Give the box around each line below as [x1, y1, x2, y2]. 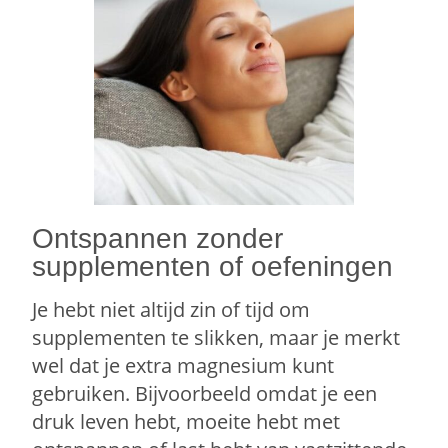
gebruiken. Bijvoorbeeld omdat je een [32, 379, 378, 407]
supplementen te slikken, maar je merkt [32, 323, 401, 351]
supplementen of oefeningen [32, 250, 394, 282]
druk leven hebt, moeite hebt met [32, 407, 341, 435]
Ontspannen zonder [32, 222, 284, 254]
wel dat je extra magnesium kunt [32, 351, 335, 379]
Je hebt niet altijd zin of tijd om [32, 295, 311, 323]
